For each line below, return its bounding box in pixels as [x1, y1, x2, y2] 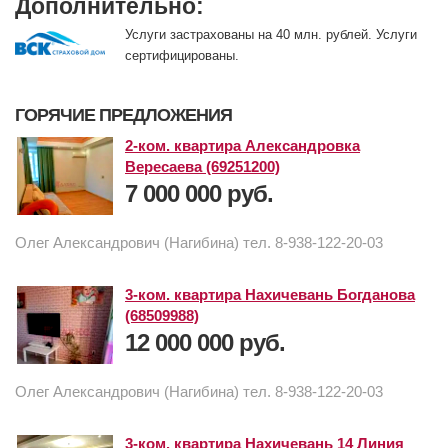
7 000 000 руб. [125, 180, 273, 208]
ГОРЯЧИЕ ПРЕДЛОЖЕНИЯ [15, 105, 232, 126]
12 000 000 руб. [125, 329, 285, 357]
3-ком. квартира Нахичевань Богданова [125, 286, 415, 304]
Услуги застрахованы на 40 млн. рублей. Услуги [125, 27, 417, 43]
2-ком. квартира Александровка [125, 137, 360, 155]
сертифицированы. [125, 48, 239, 64]
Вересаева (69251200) [125, 158, 280, 176]
